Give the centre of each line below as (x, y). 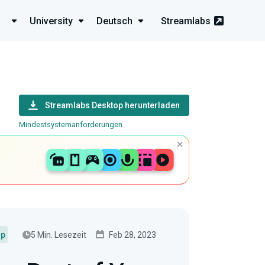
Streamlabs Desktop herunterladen (112, 105)
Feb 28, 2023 (132, 235)
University (51, 21)
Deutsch (114, 21)
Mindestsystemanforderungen (71, 125)
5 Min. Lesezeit (59, 235)
